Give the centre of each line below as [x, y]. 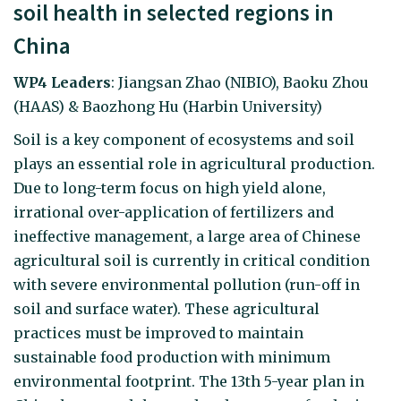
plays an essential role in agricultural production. [194, 163]
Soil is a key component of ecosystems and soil [184, 139]
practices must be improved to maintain [158, 333]
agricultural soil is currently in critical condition [192, 260]
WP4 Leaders [62, 83]
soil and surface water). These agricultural [166, 308]
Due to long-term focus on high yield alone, [170, 188]
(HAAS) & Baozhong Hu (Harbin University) [168, 107]
